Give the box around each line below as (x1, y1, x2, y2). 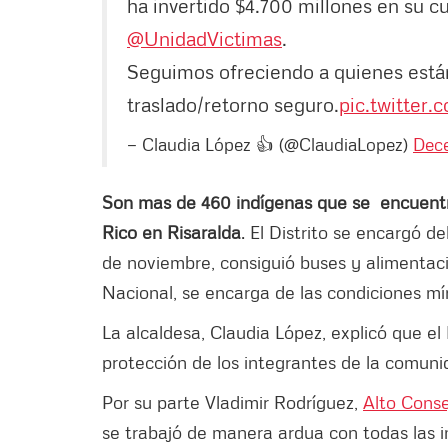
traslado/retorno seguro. (127, 91, 339, 116)
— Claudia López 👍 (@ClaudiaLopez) (127, 132, 413, 155)
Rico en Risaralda (102, 220, 241, 243)
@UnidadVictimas (127, 25, 282, 50)
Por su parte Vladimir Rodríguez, (102, 390, 363, 413)
